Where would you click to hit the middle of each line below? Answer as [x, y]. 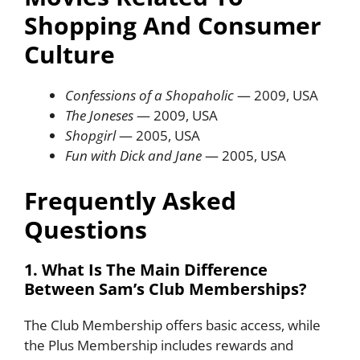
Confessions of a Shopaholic [149, 96]
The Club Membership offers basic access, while [172, 325]
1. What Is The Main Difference [146, 269]
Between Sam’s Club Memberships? [166, 288]
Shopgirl [90, 136]
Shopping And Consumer [173, 26]
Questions [86, 229]
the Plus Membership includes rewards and [159, 345]
